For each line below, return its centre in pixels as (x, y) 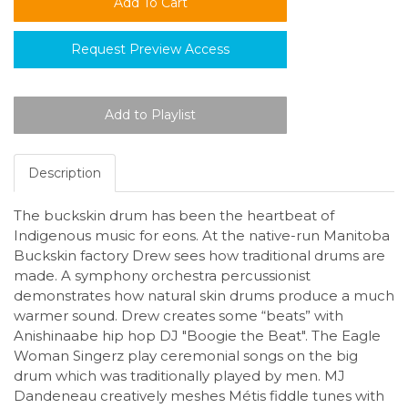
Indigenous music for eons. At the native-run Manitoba (202, 236)
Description (65, 173)
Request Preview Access (150, 50)
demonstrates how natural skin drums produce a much (204, 296)
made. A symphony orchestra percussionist (162, 276)
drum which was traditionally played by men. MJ (179, 376)
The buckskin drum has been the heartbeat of (174, 216)
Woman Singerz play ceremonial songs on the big (186, 356)
